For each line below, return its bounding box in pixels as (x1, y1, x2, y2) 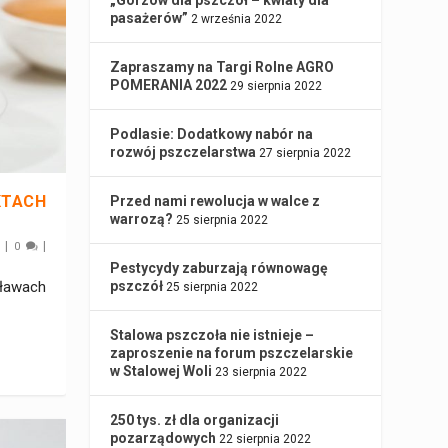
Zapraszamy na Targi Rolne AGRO (110, 59, 335, 76)
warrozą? (110, 211, 174, 228)
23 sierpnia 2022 (215, 365, 308, 380)
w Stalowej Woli (110, 363, 213, 380)
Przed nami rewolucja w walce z (110, 193, 321, 210)
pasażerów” (110, 10, 189, 27)
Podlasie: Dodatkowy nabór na (110, 126, 314, 143)
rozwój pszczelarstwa (110, 144, 257, 161)
